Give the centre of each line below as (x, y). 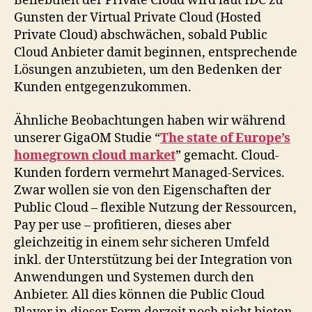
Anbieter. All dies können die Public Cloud (139, 295)
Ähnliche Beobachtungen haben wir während (150, 120)
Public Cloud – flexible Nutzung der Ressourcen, (155, 208)
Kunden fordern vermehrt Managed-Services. (149, 173)
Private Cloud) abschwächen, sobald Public (141, 35)
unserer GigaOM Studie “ (87, 138)
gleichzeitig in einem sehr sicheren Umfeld (142, 242)
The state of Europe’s (225, 138)
